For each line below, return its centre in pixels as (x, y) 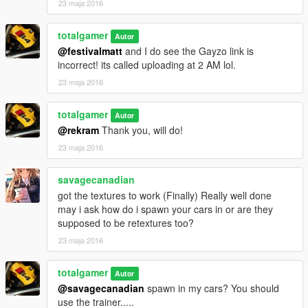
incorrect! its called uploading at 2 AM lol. (147, 65)
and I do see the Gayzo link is (188, 51)
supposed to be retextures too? (126, 223)
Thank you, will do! (141, 130)
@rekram (78, 130)
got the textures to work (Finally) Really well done (165, 196)
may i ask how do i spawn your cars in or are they (165, 209)
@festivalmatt (90, 51)
